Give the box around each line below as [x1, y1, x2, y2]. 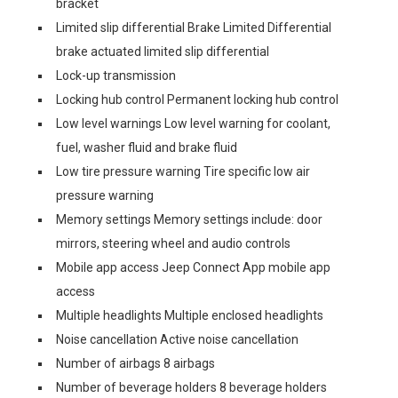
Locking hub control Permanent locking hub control [56, 92, 338, 107]
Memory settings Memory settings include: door [56, 212, 322, 227]
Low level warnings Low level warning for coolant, [56, 116, 330, 131]
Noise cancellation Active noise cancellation [56, 332, 298, 346]
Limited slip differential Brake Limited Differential [56, 20, 331, 35]
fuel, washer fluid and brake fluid [56, 140, 237, 155]
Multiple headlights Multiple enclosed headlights [56, 308, 323, 322]
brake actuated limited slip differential [56, 44, 269, 59]
